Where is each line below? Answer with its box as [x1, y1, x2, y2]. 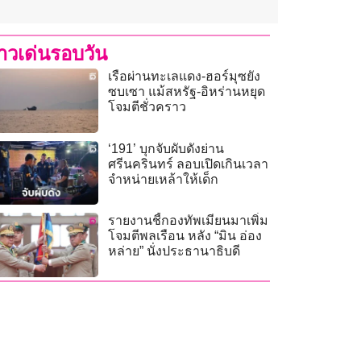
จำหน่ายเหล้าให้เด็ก [108, 172, 219, 186]
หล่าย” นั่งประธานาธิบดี [108, 244, 241, 259]
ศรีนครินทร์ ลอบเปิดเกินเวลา [108, 156, 269, 171]
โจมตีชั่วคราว [108, 100, 187, 114]
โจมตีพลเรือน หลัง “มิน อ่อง [108, 229, 263, 243]
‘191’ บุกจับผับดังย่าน [108, 141, 225, 156]
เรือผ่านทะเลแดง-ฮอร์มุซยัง [108, 69, 261, 84]
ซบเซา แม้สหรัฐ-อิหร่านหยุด [108, 85, 266, 99]
